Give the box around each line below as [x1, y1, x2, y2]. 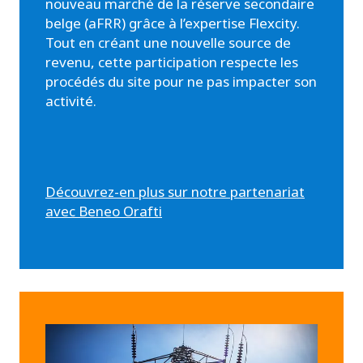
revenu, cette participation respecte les [45, 52, 298, 71]
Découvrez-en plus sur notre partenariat [45, 181, 305, 201]
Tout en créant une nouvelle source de [45, 32, 291, 52]
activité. [45, 91, 96, 110]
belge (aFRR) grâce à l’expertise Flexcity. [45, 13, 300, 32]
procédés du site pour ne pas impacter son [45, 71, 317, 91]
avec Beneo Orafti [45, 201, 162, 220]
